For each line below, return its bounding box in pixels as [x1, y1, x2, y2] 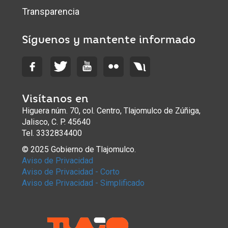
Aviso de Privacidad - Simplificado [22, 178, 145, 188]
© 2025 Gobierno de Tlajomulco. [22, 145, 136, 155]
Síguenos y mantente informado [22, 33, 196, 47]
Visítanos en [22, 92, 89, 106]
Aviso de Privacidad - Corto [22, 167, 120, 177]
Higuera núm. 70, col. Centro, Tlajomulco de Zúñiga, [22, 106, 201, 116]
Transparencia [22, 6, 80, 17]
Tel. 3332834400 [22, 128, 82, 138]
